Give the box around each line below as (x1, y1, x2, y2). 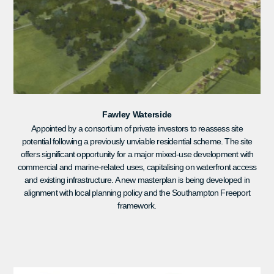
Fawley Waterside (102, 109, 172, 119)
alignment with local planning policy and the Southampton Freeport (23, 187, 250, 198)
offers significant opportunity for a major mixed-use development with (20, 149, 254, 159)
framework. (117, 200, 157, 210)
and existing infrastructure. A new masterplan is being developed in (24, 174, 250, 185)
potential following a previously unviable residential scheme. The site (21, 136, 252, 146)
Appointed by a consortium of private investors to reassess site (31, 123, 243, 133)
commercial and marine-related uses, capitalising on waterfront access (17, 161, 257, 172)
